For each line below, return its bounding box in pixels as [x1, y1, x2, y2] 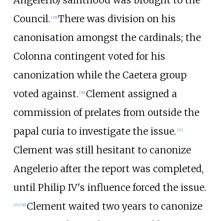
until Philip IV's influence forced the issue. [13, 181, 206, 193]
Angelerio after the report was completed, [13, 162, 204, 175]
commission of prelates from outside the [13, 106, 199, 118]
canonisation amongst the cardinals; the [13, 31, 201, 43]
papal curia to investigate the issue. [13, 125, 176, 137]
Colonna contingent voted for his [13, 50, 165, 62]
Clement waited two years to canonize [26, 200, 202, 212]
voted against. [13, 87, 78, 100]
